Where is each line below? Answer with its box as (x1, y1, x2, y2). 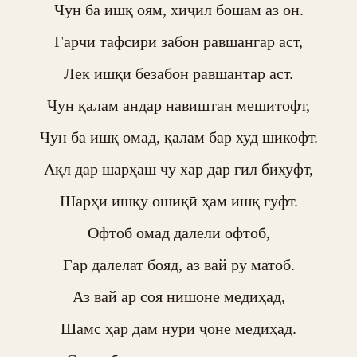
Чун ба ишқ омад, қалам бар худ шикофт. (39, 128, 318, 146)
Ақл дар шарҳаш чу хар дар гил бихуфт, (44, 160, 313, 178)
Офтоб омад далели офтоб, (87, 224, 270, 241)
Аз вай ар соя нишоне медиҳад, (72, 288, 285, 305)
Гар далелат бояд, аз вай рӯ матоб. (62, 256, 295, 273)
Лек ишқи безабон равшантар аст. (64, 65, 293, 82)
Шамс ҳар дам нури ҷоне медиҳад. (61, 320, 296, 337)
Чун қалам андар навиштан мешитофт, (47, 96, 310, 114)
